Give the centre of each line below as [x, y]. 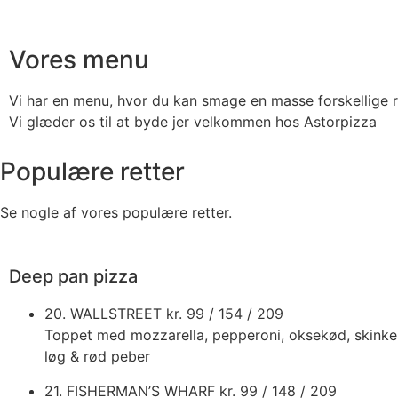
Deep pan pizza [73, 277]
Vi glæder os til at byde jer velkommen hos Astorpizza [193, 122]
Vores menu [79, 60]
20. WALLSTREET [105, 314]
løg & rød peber [97, 357]
